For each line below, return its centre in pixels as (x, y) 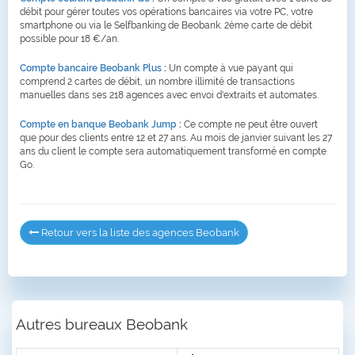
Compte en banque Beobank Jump (98, 125)
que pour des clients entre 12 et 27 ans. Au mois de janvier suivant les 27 (176, 138)
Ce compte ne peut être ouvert (250, 125)
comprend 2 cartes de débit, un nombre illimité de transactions (157, 82)
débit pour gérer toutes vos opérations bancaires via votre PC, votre (166, 12)
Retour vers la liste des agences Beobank (139, 233)
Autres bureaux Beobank (102, 324)
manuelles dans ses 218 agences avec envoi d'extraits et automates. (169, 95)
